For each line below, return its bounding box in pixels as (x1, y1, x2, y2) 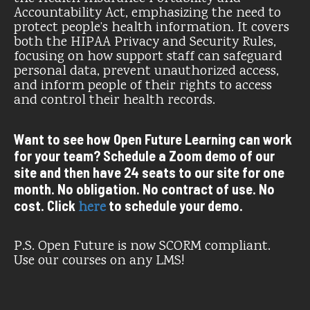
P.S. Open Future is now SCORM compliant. (14, 236, 271, 257)
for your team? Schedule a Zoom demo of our (14, 147, 275, 164)
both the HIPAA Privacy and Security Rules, (14, 32, 276, 53)
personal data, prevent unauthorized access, (14, 61, 279, 82)
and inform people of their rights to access (14, 75, 272, 96)
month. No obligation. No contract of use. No (14, 180, 275, 197)
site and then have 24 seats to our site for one (14, 163, 284, 181)
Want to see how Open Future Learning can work (14, 130, 292, 147)
